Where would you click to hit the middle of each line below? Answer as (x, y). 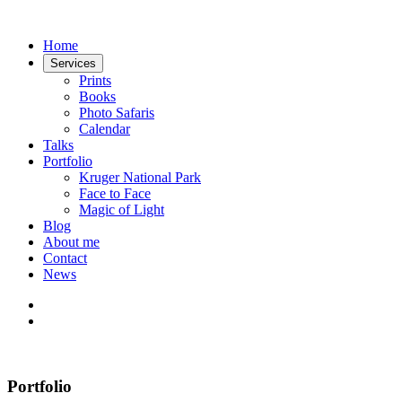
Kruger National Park (140, 177)
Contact (65, 258)
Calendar (105, 129)
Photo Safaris (117, 113)
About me (71, 242)
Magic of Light (122, 210)
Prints (95, 80)
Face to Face (115, 193)
